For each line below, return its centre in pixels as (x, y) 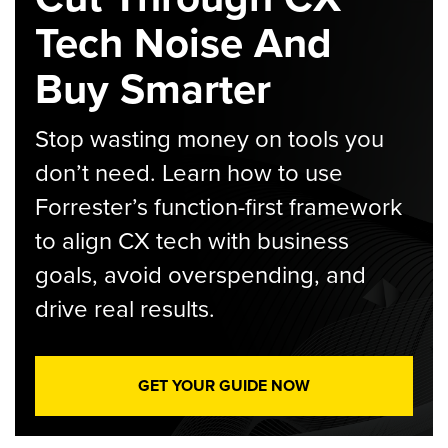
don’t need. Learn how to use (189, 173)
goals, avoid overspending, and (200, 275)
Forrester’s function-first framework (218, 207)
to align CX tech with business (192, 241)
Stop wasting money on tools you (209, 139)
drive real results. (125, 309)
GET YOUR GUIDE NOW (224, 385)
